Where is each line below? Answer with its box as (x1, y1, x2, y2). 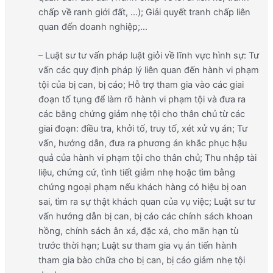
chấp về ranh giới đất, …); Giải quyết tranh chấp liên (38, 6, 250, 18)
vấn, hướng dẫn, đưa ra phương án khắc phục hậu (38, 137, 247, 149)
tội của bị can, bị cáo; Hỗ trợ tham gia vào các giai (38, 79, 244, 90)
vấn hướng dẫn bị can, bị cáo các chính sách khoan (38, 210, 253, 222)
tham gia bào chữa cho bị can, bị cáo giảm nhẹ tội (38, 254, 245, 266)
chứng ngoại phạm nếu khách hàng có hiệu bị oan (38, 181, 247, 193)
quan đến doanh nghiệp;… (38, 21, 147, 32)
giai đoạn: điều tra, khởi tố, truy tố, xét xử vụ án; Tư (38, 122, 247, 134)
